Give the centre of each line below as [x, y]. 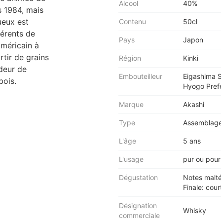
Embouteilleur [141, 76]
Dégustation [138, 177]
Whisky [195, 210]
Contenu [132, 21]
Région [130, 58]
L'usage [131, 159]
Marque [131, 104]
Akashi [194, 104]
